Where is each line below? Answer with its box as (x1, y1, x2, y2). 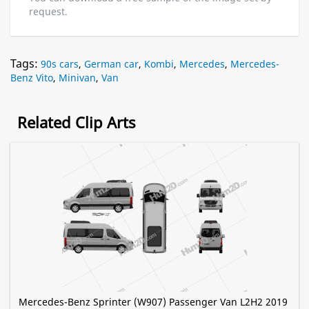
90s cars (41, 57, 79, 71)
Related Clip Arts (17, 112, 136, 133)
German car (84, 57, 139, 71)
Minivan (59, 71, 96, 85)
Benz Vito (10, 71, 53, 85)
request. (29, 5, 68, 19)
